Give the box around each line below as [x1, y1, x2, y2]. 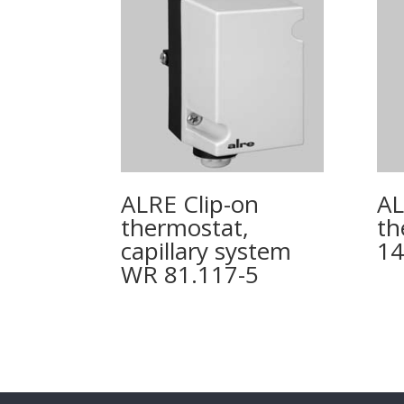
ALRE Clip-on [121, 188, 260, 221]
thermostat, [121, 211, 250, 244]
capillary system [121, 234, 292, 268]
